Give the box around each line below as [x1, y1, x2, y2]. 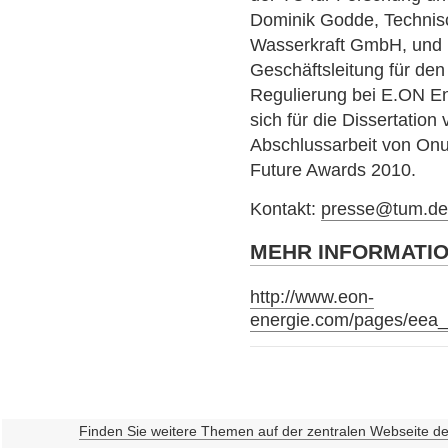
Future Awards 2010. [250, 159, 417, 180]
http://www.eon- [250, 286, 375, 307]
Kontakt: [250, 199, 322, 220]
